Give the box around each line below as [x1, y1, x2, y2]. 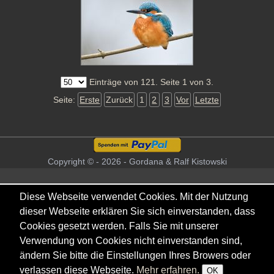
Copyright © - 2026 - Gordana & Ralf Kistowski [47, 157, 227, 167]
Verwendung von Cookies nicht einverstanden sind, [20, 235, 242, 246]
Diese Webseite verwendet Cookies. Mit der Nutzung [20, 191, 248, 202]
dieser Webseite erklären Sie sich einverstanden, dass [20, 206, 255, 217]
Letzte [194, 95, 219, 105]
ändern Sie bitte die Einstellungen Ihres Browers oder [20, 250, 251, 261]
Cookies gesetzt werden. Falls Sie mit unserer [20, 221, 218, 231]
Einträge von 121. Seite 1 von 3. [87, 76, 213, 87]
